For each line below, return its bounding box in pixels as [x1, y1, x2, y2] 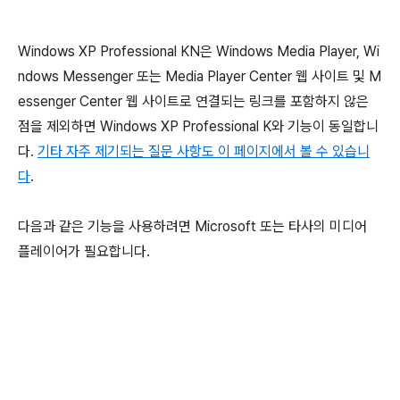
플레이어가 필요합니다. [18, 243, 150, 260]
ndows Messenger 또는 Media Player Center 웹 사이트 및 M [18, 68, 381, 85]
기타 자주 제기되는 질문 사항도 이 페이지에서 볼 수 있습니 [37, 143, 370, 160]
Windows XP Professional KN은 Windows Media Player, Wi [18, 43, 379, 60]
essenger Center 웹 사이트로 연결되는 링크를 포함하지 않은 [18, 93, 369, 110]
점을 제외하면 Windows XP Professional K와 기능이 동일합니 [18, 118, 379, 135]
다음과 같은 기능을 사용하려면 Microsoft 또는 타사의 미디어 [18, 218, 367, 235]
